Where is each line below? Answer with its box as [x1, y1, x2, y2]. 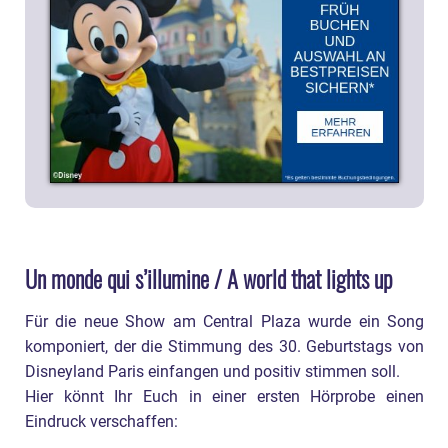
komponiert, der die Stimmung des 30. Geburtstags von [25, 337, 424, 356]
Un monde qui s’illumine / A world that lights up [25, 261, 393, 296]
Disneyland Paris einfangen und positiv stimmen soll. [25, 362, 400, 381]
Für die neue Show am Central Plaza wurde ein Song [25, 312, 424, 331]
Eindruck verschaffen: [25, 412, 178, 431]
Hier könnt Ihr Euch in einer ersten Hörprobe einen [25, 387, 424, 406]
